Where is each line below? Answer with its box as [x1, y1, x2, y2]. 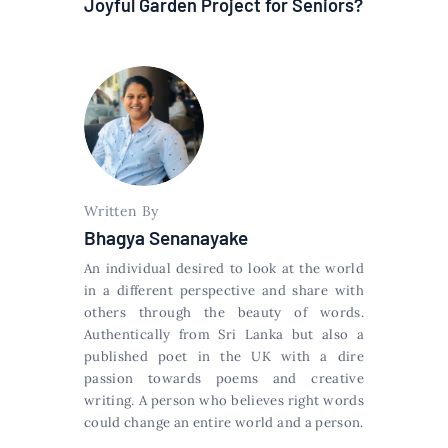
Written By [84, 202, 159, 221]
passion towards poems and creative [84, 370, 364, 388]
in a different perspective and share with [84, 282, 364, 300]
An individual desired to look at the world [84, 260, 364, 278]
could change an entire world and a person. [84, 414, 364, 432]
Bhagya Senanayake [84, 226, 248, 250]
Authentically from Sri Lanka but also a [84, 326, 364, 344]
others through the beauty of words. [84, 304, 364, 322]
